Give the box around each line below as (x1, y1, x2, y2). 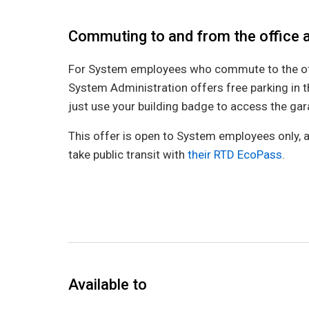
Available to (68, 275, 147, 293)
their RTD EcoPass (188, 147, 282, 161)
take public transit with (68, 147, 188, 161)
